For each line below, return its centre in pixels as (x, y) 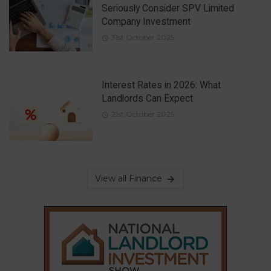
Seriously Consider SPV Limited (168, 8)
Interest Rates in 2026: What (161, 85)
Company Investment (146, 22)
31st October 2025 (142, 38)
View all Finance (129, 179)
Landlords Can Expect (147, 98)
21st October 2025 (142, 114)
